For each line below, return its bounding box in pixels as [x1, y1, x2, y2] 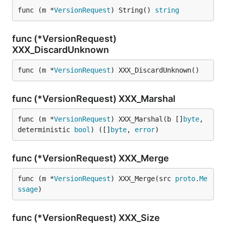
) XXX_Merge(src [110, 175, 175, 183]
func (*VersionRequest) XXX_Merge [12, 153, 171, 163]
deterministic [18, 126, 74, 134]
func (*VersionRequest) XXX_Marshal [12, 93, 178, 104]
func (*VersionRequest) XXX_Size [12, 212, 162, 223]
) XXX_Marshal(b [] [110, 115, 183, 123]
